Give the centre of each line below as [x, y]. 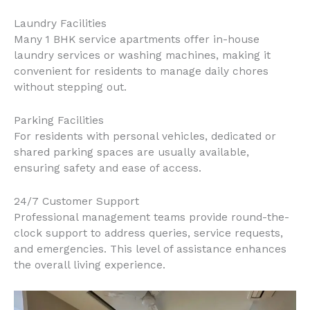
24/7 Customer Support [76, 202]
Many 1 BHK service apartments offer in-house [137, 40]
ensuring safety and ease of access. [108, 168]
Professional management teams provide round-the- [152, 218]
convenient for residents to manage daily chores [141, 72]
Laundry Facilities [60, 24]
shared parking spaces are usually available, [131, 153]
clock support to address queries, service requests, [148, 234]
